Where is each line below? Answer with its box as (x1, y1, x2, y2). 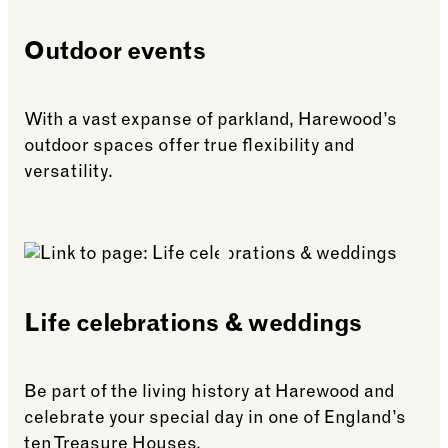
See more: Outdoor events (23, 213, 242, 232)
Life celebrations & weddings (24, 314, 362, 339)
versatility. (24, 164, 113, 183)
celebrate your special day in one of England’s (24, 410, 406, 429)
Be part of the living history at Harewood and (24, 384, 395, 403)
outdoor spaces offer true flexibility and (24, 138, 355, 157)
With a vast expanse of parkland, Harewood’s (24, 112, 397, 131)
